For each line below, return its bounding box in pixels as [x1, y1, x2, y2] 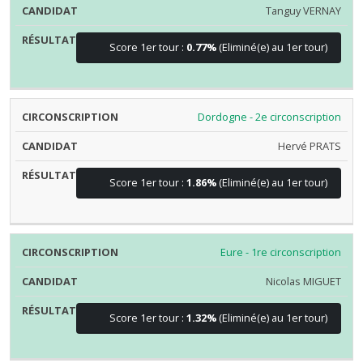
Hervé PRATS [278, 139, 342, 154]
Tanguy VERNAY [266, 2, 342, 18]
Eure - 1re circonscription [220, 245, 342, 260]
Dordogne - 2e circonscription [198, 109, 342, 125]
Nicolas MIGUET [266, 274, 342, 289]
